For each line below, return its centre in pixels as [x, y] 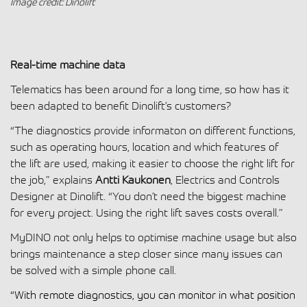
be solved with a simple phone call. [93, 270]
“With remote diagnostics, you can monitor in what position [153, 294]
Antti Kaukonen [133, 179]
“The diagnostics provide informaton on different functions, [153, 130]
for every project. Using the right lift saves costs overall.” [147, 212]
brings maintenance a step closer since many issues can [146, 253]
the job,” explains [53, 179]
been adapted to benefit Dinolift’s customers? [121, 105]
